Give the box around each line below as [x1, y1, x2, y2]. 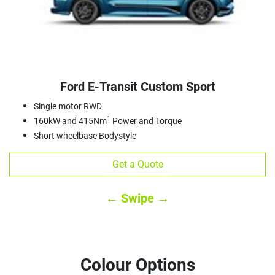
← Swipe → [106, 191, 169, 206]
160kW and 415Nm [34, 116, 107, 126]
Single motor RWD [34, 101, 102, 112]
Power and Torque [110, 116, 182, 126]
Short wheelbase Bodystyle [34, 131, 136, 141]
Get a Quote [112, 158, 163, 171]
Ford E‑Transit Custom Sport [60, 79, 215, 95]
